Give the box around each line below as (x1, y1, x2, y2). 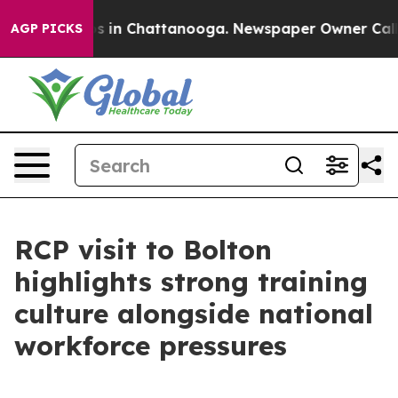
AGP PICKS (11, 20, 83, 36)
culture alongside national (14, 297, 373, 330)
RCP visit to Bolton (14, 233, 272, 267)
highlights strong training (14, 265, 368, 298)
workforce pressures (14, 329, 287, 362)
